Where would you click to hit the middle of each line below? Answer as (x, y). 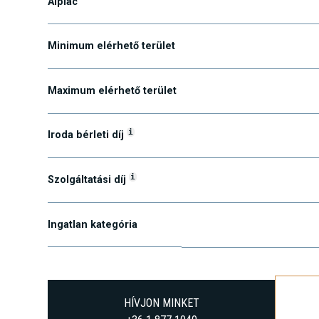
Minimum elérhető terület (112, 75)
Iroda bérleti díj (88, 164)
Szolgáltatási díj (89, 209)
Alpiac (63, 30)
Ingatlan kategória (93, 253)
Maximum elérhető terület (113, 119)
